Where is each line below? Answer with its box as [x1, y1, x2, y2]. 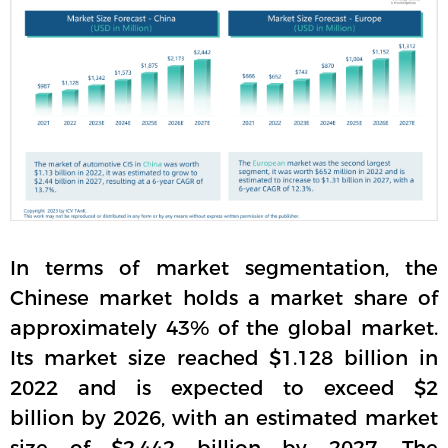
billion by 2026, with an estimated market [10, 406, 438, 431]
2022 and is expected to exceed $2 [10, 376, 438, 401]
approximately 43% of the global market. [10, 316, 438, 341]
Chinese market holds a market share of [10, 286, 438, 311]
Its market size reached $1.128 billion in [10, 346, 438, 371]
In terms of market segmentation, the [10, 256, 438, 281]
